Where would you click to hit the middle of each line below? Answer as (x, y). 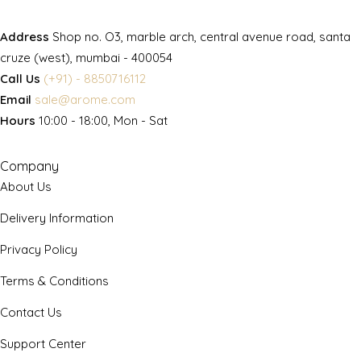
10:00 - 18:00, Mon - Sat (103, 120)
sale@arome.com (85, 99)
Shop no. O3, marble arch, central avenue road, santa (201, 36)
